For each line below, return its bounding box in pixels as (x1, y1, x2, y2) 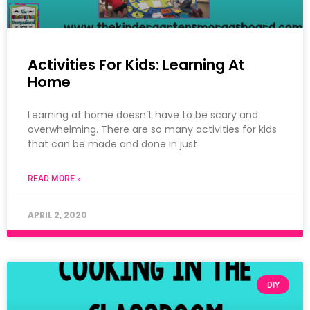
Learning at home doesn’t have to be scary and (28, 108, 258, 122)
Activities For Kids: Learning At (28, 55, 245, 75)
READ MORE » (28, 174, 81, 184)
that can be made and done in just (28, 137, 197, 152)
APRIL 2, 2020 (28, 209, 87, 221)
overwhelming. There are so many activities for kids (28, 122, 277, 137)
